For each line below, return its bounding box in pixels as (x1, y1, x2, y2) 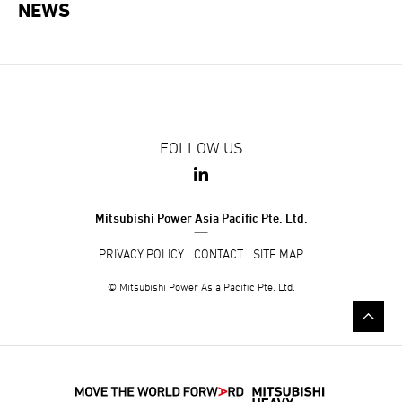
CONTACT (194, 245, 243, 261)
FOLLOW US (159, 137, 243, 157)
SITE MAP (253, 245, 303, 261)
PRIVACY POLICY (99, 245, 184, 261)
